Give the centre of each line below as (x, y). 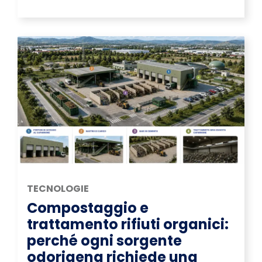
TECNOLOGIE (58, 189)
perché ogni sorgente (104, 241)
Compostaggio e (88, 208)
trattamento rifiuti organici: (128, 225)
